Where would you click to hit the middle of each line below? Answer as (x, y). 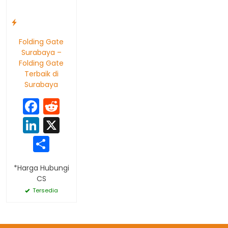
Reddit (85, 106)
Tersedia (44, 190)
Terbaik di (41, 74)
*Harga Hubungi (41, 168)
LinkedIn (71, 125)
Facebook (78, 106)
